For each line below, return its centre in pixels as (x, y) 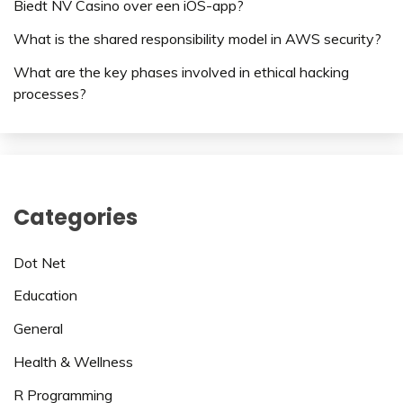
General (38, 329)
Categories (76, 217)
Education (45, 296)
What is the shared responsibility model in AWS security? (197, 39)
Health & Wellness (73, 362)
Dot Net (40, 262)
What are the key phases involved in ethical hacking (181, 72)
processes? (52, 93)
